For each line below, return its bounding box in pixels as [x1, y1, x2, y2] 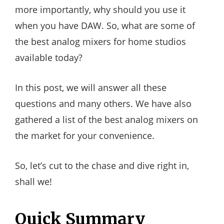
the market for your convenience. [15, 129, 154, 142]
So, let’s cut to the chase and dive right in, [15, 159, 189, 172]
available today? [15, 51, 82, 64]
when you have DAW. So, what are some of [15, 19, 195, 32]
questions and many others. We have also [15, 97, 191, 110]
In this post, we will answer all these [15, 81, 166, 94]
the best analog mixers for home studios [15, 35, 186, 48]
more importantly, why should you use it [15, 3, 185, 16]
